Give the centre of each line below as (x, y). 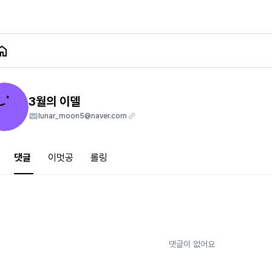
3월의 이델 (54, 101)
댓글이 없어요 (192, 244)
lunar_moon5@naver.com (83, 116)
